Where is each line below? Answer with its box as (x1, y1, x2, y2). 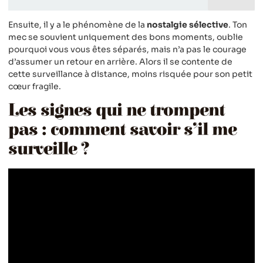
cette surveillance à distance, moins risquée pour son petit (8, 68, 252, 79)
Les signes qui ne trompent (8, 100, 225, 121)
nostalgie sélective (147, 19, 228, 30)
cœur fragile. (8, 80, 61, 92)
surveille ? (8, 139, 89, 160)
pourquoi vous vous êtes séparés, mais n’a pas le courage (8, 43, 247, 55)
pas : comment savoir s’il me (8, 120, 237, 140)
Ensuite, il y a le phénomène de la (8, 19, 147, 30)
